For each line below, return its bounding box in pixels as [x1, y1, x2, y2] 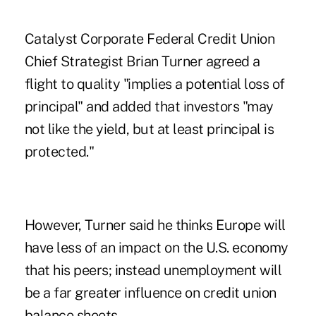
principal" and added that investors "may [24, 97, 274, 115]
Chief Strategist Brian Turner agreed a [24, 52, 260, 70]
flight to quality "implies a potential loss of [24, 75, 285, 92]
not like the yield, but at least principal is [24, 120, 274, 138]
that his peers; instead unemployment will [24, 261, 282, 279]
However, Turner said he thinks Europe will [24, 216, 286, 233]
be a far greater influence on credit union [24, 284, 276, 301]
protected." [24, 142, 95, 160]
